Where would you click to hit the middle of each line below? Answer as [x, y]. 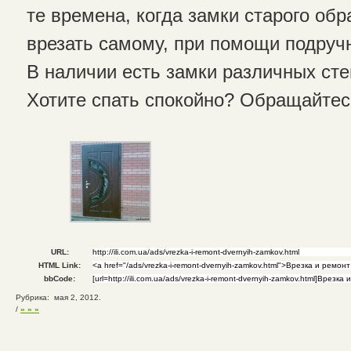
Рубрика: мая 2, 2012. [58, 297]
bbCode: [60, 278]
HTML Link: [60, 265]
